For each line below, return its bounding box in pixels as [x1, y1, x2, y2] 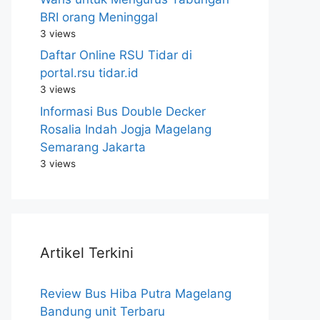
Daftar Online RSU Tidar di [40, 48, 192, 62]
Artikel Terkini [40, 244, 134, 261]
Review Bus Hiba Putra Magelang [40, 286, 231, 301]
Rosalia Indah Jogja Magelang [40, 121, 211, 136]
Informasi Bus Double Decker [40, 104, 206, 119]
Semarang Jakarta [40, 139, 146, 154]
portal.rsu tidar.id [40, 66, 139, 80]
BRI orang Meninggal [40, 9, 158, 24]
